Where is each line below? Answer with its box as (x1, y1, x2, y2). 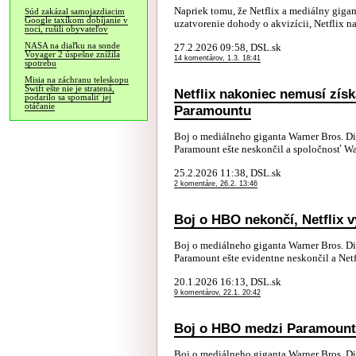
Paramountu (174, 103, 251, 118)
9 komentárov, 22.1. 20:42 (174, 288, 261, 296)
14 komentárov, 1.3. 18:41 (174, 54, 261, 62)
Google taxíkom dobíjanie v (25, 16, 128, 25)
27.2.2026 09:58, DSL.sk (174, 41, 281, 53)
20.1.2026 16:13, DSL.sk (174, 276, 281, 288)
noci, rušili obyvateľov (25, 25, 108, 33)
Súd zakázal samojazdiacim (25, 7, 125, 16)
